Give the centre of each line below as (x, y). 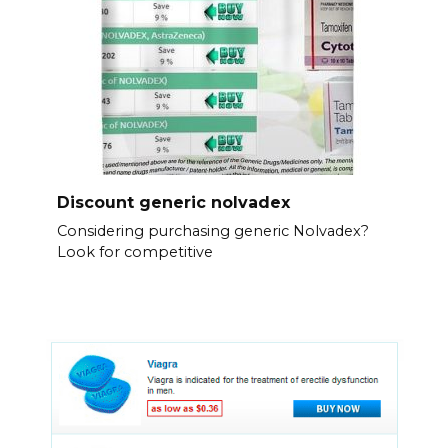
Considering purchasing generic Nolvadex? (212, 231)
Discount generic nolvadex (173, 202)
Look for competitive (134, 252)
